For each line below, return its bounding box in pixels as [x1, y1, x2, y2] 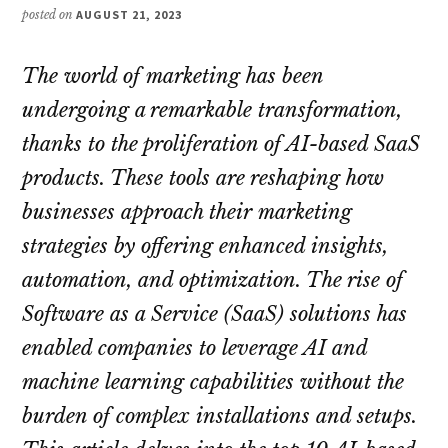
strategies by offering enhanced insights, [22, 234, 389, 259]
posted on [22, 7, 77, 23]
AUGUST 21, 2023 [76, 7, 182, 23]
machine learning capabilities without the [22, 370, 405, 395]
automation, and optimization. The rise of [22, 268, 404, 293]
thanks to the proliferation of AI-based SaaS [22, 132, 421, 157]
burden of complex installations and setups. [22, 404, 418, 429]
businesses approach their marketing [22, 200, 353, 225]
